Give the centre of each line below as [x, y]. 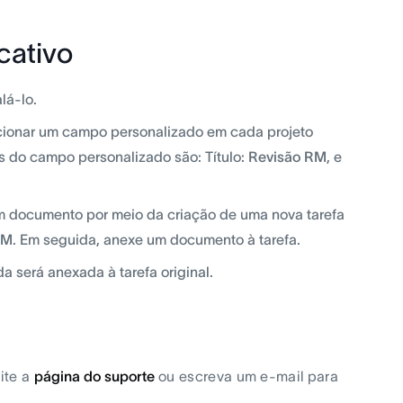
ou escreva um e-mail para [246, 376]
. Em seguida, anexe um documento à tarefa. [157, 239]
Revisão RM [287, 156]
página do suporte [94, 376]
